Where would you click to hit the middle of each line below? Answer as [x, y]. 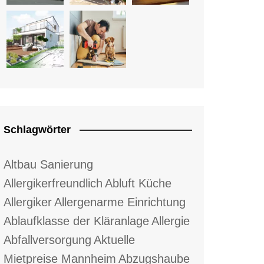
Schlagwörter [37, 129]
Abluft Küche [138, 183]
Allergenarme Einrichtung [120, 202]
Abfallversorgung [47, 240]
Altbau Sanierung [48, 164]
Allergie [171, 221]
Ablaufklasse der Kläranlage [76, 221]
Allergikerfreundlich [53, 183]
